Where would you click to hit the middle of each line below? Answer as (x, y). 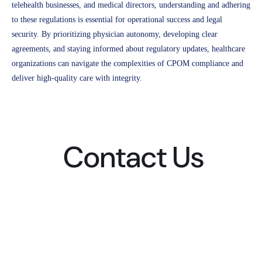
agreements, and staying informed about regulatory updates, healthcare (128, 49)
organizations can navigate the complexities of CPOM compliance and (127, 63)
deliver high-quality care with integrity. (77, 78)
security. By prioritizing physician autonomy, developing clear (115, 34)
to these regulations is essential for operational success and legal (117, 19)
